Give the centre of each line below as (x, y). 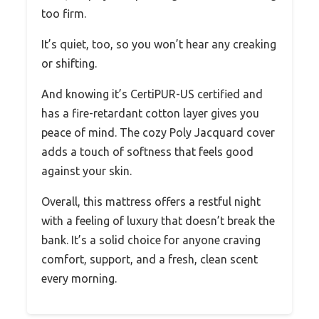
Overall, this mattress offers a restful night (151, 201)
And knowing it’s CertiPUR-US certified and (152, 94)
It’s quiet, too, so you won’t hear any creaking (159, 44)
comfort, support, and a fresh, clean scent (150, 259)
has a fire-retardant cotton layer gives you (150, 113)
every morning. (79, 278)
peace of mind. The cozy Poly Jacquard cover (158, 132)
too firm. (64, 13)
